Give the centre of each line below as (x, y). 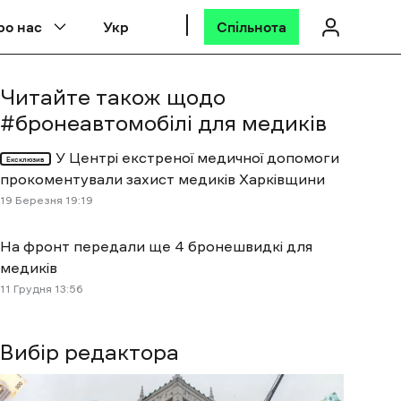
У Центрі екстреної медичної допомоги (197, 158)
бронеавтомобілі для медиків (171, 124)
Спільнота (252, 27)
